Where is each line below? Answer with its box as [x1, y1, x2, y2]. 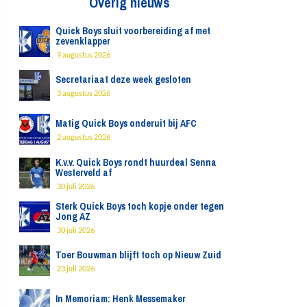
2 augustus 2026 [56, 132, 110, 141]
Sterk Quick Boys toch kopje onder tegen [55, 200, 224, 212]
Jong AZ [55, 210, 90, 223]
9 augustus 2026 [56, 50, 110, 59]
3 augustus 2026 [56, 88, 110, 97]
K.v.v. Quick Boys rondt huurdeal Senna [55, 156, 217, 169]
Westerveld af [55, 167, 112, 179]
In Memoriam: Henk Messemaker [55, 293, 186, 305]
